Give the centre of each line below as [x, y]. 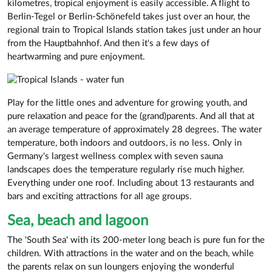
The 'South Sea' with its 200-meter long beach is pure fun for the [136, 240]
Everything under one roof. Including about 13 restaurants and [131, 183]
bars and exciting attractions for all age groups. [100, 196]
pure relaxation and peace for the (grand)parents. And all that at [131, 116]
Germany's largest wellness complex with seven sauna [115, 156]
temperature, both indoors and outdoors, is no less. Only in [124, 143]
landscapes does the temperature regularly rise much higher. [126, 169]
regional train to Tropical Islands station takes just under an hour [134, 30]
